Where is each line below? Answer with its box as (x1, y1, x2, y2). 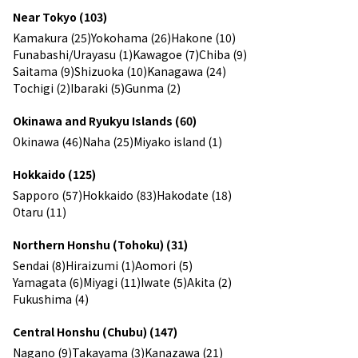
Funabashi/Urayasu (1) (13, 46, 133, 62)
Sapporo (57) (13, 186, 82, 203)
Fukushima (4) (13, 290, 89, 307)
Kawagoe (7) (133, 46, 199, 62)
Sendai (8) (13, 257, 66, 273)
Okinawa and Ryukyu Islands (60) (13, 112, 197, 129)
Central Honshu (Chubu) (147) (13, 323, 177, 340)
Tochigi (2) (13, 79, 70, 96)
